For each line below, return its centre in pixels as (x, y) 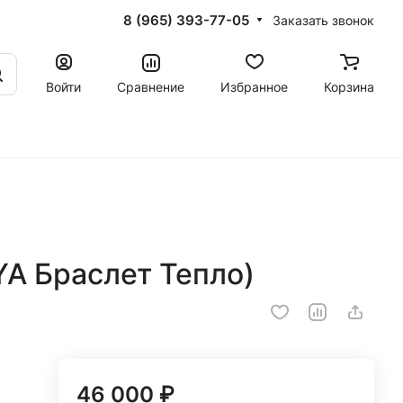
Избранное (254, 86)
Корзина (349, 86)
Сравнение (151, 86)
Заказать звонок (323, 20)
